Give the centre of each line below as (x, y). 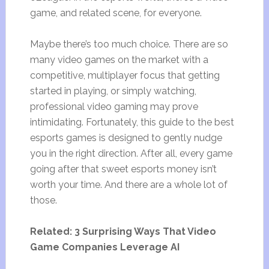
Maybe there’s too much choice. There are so (129, 44)
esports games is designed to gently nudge (126, 138)
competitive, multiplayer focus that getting (125, 75)
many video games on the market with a (119, 60)
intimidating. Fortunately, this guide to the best (132, 122)
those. (43, 200)
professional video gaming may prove (114, 107)
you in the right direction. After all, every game (131, 153)
